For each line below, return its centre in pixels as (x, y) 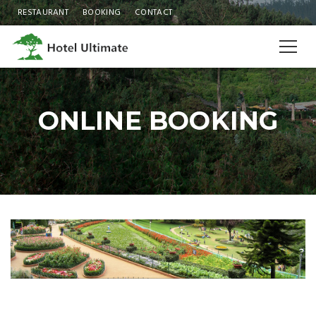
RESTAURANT (43, 13)
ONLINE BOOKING (158, 121)
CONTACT (154, 13)
